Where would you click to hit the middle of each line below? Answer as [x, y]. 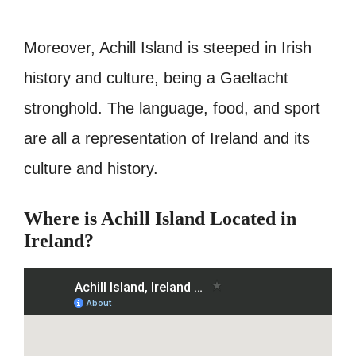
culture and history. [91, 169]
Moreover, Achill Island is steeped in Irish [168, 48]
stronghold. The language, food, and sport [172, 108]
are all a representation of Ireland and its [167, 139]
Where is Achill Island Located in [160, 219]
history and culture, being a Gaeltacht [156, 78]
